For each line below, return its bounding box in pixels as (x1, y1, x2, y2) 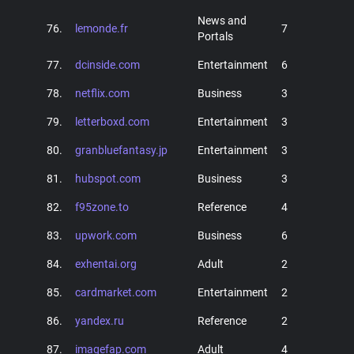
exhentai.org (75, 258, 137, 270)
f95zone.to (75, 201, 129, 213)
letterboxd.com (75, 115, 149, 128)
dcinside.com (75, 58, 140, 71)
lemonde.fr (75, 22, 128, 35)
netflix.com (75, 87, 130, 100)
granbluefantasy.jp (75, 144, 168, 156)
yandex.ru (75, 314, 124, 327)
